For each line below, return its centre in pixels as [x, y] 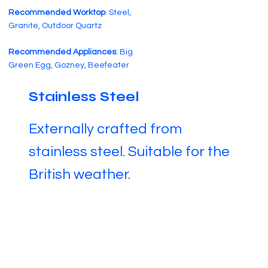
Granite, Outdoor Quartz [55, 25]
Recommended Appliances [63, 52]
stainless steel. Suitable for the [129, 151]
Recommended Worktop [57, 12]
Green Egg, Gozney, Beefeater [69, 65]
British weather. [79, 174]
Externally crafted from [105, 129]
